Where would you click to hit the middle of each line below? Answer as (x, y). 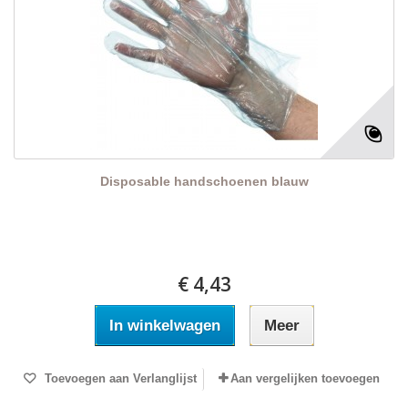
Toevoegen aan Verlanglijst (118, 379)
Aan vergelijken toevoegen (305, 379)
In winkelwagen (164, 326)
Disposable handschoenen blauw (204, 182)
